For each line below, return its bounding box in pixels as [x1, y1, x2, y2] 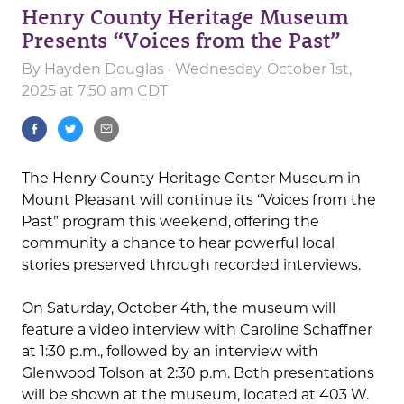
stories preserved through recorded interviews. [22, 256, 361, 274]
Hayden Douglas [44, 60, 164, 78]
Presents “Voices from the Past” [22, 25, 341, 54]
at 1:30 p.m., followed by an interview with [22, 343, 318, 361]
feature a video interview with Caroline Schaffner [22, 321, 372, 339]
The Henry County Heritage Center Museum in [22, 170, 361, 188]
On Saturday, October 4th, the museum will [22, 299, 335, 317]
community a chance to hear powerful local [22, 234, 335, 252]
